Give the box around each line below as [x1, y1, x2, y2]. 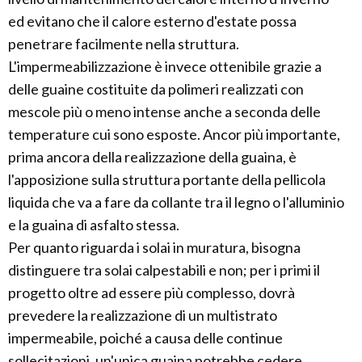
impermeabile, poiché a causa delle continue [8, 329, 283, 347]
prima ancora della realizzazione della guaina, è [8, 148, 297, 166]
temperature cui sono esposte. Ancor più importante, [8, 125, 340, 144]
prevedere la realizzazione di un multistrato [8, 306, 277, 325]
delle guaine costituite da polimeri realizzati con [8, 80, 304, 99]
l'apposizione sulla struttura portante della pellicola [8, 170, 326, 189]
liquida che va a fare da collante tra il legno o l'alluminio [8, 193, 344, 212]
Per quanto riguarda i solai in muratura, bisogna [8, 238, 301, 257]
